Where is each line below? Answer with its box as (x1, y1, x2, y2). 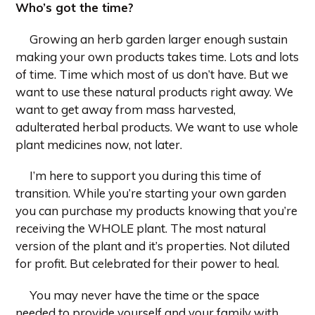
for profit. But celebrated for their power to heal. (15, 256, 279, 271)
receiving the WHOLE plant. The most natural (15, 221, 266, 236)
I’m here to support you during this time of (30, 168, 262, 184)
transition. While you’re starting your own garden (15, 186, 286, 201)
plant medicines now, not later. (15, 136, 182, 152)
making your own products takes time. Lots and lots (15, 49, 299, 64)
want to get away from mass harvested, (15, 101, 236, 117)
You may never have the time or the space (30, 287, 259, 302)
